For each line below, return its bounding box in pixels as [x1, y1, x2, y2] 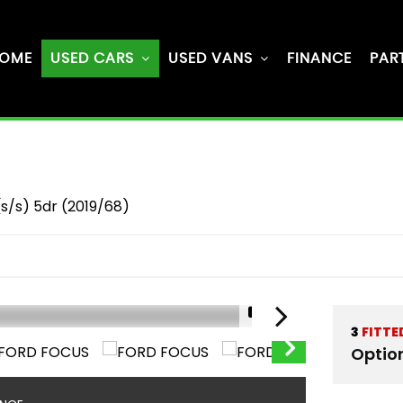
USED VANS [168, 51, 253, 66]
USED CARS [50, 51, 134, 66]
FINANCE [287, 51, 352, 66]
